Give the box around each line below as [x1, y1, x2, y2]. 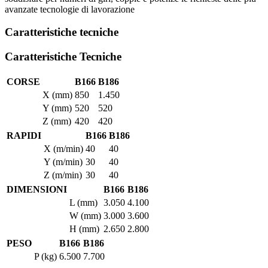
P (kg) [34, 251, 57, 261]
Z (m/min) [44, 169, 82, 180]
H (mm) [69, 223, 99, 234]
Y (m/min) [44, 156, 83, 167]
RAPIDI [7, 130, 41, 141]
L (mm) [69, 197, 98, 208]
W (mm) [69, 210, 101, 221]
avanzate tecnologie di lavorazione [5, 4, 135, 14]
